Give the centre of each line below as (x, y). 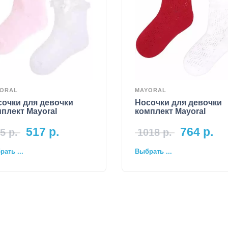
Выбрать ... (153, 152)
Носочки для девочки (178, 102)
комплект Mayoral (170, 111)
